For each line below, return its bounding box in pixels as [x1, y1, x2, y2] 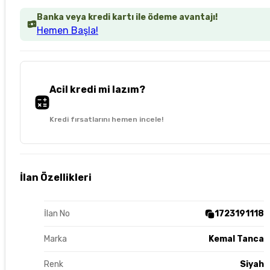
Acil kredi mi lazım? [49, 83, 145, 95]
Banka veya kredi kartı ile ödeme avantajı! [37, 11, 218, 22]
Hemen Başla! [37, 24, 98, 36]
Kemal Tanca [208, 234, 264, 245]
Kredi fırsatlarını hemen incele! [49, 115, 163, 124]
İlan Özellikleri [20, 172, 92, 184]
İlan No [44, 209, 70, 219]
